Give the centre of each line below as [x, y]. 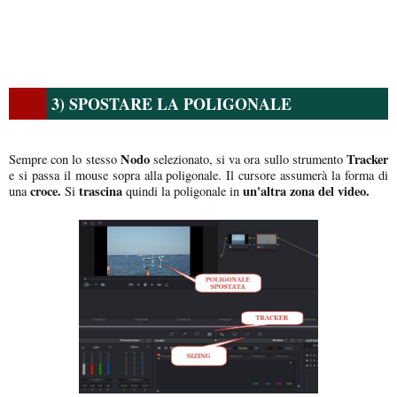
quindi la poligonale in [181, 191]
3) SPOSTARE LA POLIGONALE [171, 103]
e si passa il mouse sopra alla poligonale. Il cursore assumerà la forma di [198, 175]
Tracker [366, 159]
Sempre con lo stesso [63, 159]
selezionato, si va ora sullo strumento [246, 159]
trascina [101, 191]
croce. [44, 191]
